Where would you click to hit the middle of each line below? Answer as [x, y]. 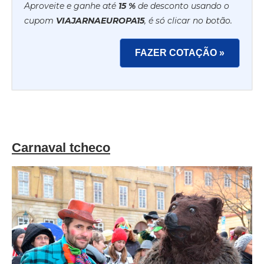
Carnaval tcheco [61, 148]
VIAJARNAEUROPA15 [100, 21]
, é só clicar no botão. [188, 21]
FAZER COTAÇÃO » [180, 53]
